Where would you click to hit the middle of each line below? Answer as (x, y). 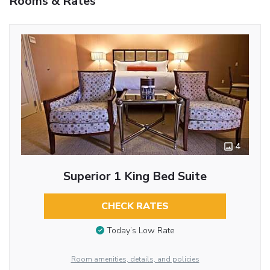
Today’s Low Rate (140, 231)
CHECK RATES (135, 206)
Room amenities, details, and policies (135, 259)
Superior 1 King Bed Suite (135, 176)
